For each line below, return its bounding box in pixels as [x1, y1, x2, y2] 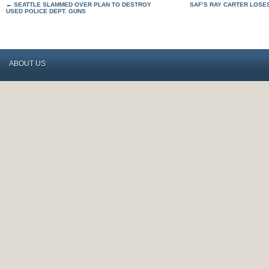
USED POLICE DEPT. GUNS [6, 8, 86, 14]
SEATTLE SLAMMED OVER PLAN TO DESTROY [14, 1, 151, 8]
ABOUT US [9, 59, 46, 68]
